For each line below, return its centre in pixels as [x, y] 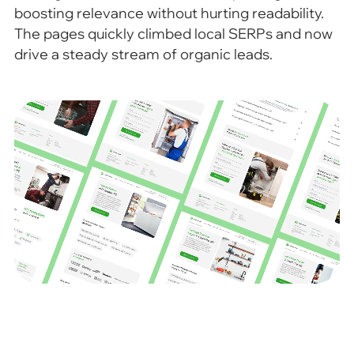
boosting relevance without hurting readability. [169, 13]
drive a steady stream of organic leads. [143, 55]
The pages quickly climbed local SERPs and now [173, 34]
